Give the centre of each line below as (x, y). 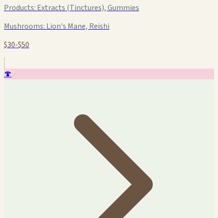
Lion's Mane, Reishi (77, 26)
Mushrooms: (24, 26)
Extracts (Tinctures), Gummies (87, 8)
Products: (20, 8)
